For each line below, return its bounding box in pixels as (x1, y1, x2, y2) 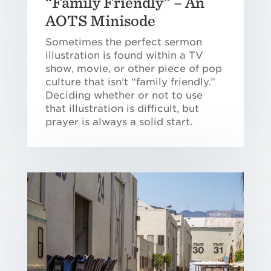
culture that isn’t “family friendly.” (45, 76, 215, 88)
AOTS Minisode (45, 11, 155, 30)
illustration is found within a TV (45, 50, 203, 62)
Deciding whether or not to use (45, 90, 203, 102)
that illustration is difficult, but (45, 103, 199, 115)
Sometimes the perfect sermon (45, 36, 202, 48)
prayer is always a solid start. (45, 116, 192, 128)
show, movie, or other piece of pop (45, 63, 222, 75)
